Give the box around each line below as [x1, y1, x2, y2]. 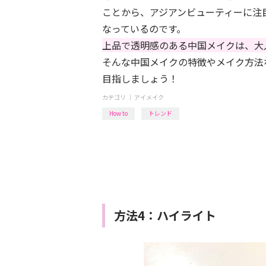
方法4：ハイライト [114, 206, 216, 224]
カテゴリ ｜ [102, 93, 134, 102]
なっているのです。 [102, 21, 186, 36]
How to [109, 109, 128, 118]
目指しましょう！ [102, 71, 178, 86]
